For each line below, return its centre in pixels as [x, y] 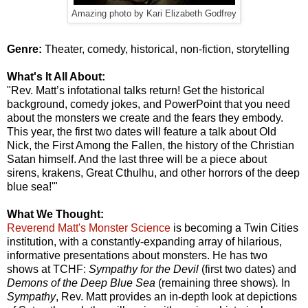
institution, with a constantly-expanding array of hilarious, [144, 242]
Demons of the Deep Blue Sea [82, 283]
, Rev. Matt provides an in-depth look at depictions [176, 297]
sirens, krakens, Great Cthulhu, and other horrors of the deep [153, 173]
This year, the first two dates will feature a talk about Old [142, 132]
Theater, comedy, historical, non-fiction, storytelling [166, 49]
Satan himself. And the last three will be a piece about [137, 159]
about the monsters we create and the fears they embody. [145, 118]
